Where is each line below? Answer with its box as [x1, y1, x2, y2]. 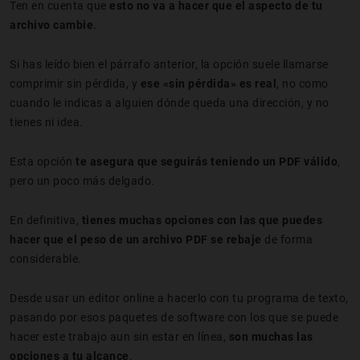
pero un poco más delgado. [10, 174, 155, 188]
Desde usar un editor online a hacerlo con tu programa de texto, [10, 292, 349, 305]
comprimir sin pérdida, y [10, 77, 141, 91]
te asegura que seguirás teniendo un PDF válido [76, 155, 337, 169]
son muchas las [228, 330, 313, 344]
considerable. [10, 252, 82, 266]
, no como [276, 77, 329, 91]
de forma [261, 233, 313, 247]
